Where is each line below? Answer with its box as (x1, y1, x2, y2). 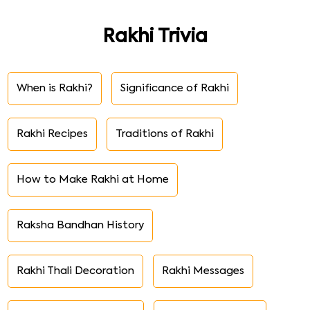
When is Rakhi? (17, 82, 93, 93)
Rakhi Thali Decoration (17, 265, 135, 276)
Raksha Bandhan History (17, 219, 145, 230)
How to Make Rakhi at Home (17, 174, 170, 185)
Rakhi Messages (162, 265, 245, 276)
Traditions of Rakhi (116, 128, 215, 139)
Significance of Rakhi (120, 82, 230, 93)
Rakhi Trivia (102, 27, 208, 46)
